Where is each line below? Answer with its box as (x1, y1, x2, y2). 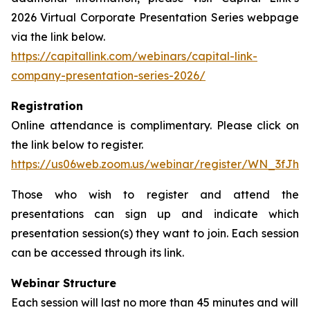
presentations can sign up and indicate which (11, 207, 299, 221)
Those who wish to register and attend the (11, 188, 299, 201)
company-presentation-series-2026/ (11, 69, 206, 82)
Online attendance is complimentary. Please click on (11, 118, 299, 132)
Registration (11, 99, 83, 113)
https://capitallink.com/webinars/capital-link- (11, 49, 257, 63)
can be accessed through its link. (11, 246, 184, 259)
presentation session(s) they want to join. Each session (11, 226, 299, 240)
